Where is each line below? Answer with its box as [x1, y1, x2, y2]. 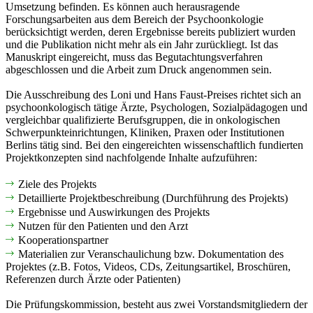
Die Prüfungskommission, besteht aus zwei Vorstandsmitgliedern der [6, 298, 307, 310]
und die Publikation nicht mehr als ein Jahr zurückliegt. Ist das [6, 38, 278, 50]
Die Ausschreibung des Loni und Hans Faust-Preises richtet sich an [6, 88, 301, 101]
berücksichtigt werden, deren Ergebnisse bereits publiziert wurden [6, 25, 296, 38]
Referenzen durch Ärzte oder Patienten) [6, 272, 180, 285]
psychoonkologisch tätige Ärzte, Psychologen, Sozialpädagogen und [6, 101, 307, 113]
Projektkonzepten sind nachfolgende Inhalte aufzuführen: [6, 151, 257, 163]
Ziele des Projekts [18, 177, 99, 190]
